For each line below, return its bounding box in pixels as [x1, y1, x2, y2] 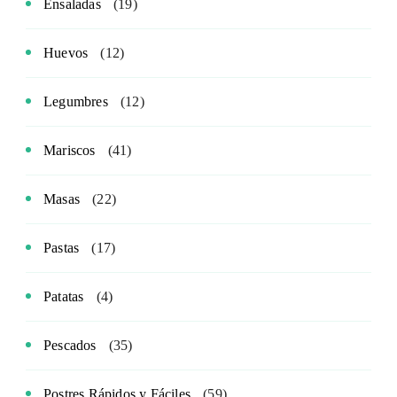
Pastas [43, 240, 80, 256]
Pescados [43, 338, 97, 354]
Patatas [43, 289, 84, 305]
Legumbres [43, 94, 108, 110]
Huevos [43, 45, 89, 61]
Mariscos [43, 143, 96, 159]
